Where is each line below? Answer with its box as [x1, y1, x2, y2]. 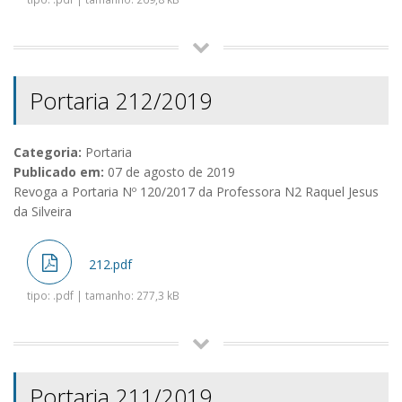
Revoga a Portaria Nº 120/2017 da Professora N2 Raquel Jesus [13, 183, 379, 201]
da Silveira [13, 203, 72, 221]
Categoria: [13, 144, 82, 162]
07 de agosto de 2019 [104, 163, 235, 181]
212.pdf [85, 256, 132, 274]
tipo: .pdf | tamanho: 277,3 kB [27, 288, 179, 303]
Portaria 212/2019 [30, 85, 212, 117]
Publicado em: [13, 163, 104, 181]
